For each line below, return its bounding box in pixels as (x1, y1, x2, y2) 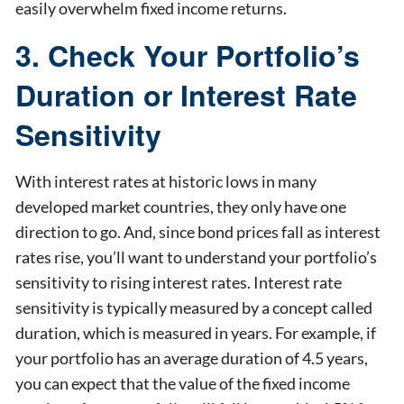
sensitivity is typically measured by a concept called (15, 298, 373, 318)
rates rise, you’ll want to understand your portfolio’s (15, 247, 378, 268)
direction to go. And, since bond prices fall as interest (15, 222, 381, 243)
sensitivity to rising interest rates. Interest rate (15, 272, 343, 293)
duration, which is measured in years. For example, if (15, 323, 377, 344)
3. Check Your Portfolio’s (15, 34, 361, 77)
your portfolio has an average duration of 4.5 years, (15, 348, 369, 369)
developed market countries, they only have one (15, 197, 347, 217)
